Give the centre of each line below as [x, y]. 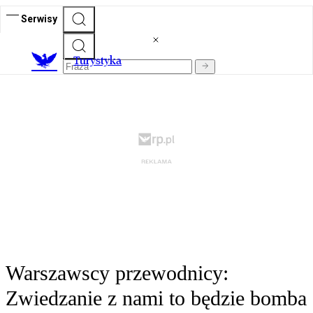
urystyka [101, 61]
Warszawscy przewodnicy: [117, 273]
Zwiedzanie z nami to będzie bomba [156, 298]
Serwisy [39, 19]
